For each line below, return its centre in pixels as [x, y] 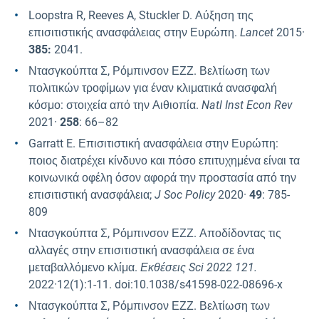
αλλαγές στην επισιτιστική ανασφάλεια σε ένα [141, 251]
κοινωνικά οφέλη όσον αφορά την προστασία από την [162, 178]
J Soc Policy [186, 195]
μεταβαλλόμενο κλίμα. [84, 268]
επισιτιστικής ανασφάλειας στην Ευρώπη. [134, 33]
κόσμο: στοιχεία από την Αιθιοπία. [115, 105]
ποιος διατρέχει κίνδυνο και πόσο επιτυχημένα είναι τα [164, 161]
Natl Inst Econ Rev [247, 105]
